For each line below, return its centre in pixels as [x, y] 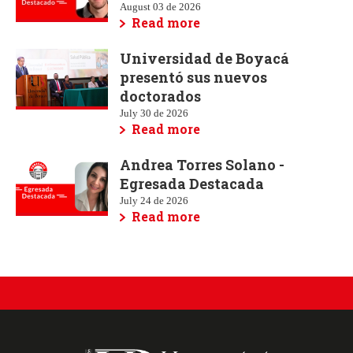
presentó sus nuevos [193, 77]
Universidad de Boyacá [204, 58]
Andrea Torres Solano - [202, 164]
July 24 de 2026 [154, 200]
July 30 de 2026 [154, 113]
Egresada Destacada [192, 183]
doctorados [160, 96]
